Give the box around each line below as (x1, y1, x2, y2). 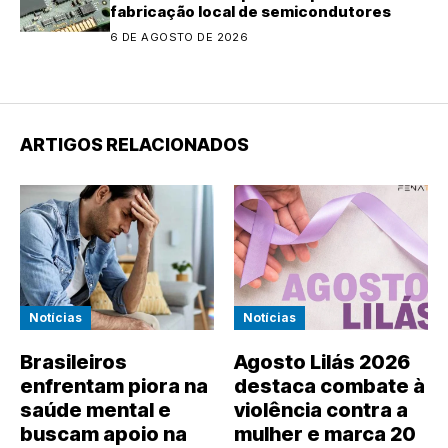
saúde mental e (20, 398, 171, 423)
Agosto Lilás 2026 (234, 350, 410, 375)
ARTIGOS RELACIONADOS (20, 133, 249, 155)
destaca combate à (234, 374, 425, 399)
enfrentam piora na (20, 374, 208, 399)
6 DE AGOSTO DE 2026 (110, 29, 249, 44)
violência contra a (234, 398, 408, 423)
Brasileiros (20, 350, 127, 375)
